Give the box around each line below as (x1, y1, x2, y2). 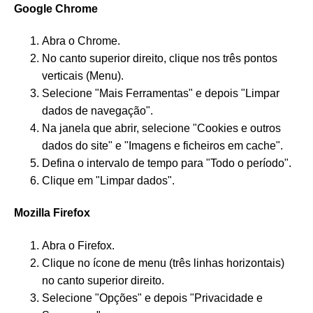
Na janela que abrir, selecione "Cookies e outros (42, 122, 281, 135)
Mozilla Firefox (14, 207, 90, 219)
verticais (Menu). (42, 70, 124, 82)
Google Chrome (14, 2, 98, 15)
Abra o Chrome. (42, 35, 120, 48)
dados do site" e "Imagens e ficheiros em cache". (42, 140, 283, 152)
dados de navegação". (42, 105, 153, 117)
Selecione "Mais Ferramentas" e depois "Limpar (42, 87, 279, 100)
